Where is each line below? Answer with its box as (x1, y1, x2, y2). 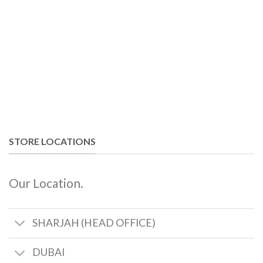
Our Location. (9, 175, 83, 190)
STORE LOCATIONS (9, 136, 96, 147)
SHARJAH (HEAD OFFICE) (32, 217, 156, 230)
